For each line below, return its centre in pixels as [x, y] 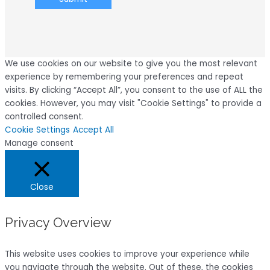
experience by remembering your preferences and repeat [124, 77]
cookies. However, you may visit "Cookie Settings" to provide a [133, 104]
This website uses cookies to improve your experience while [127, 254]
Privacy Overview [58, 223]
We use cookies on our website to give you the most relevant [131, 64]
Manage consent [39, 143]
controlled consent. [44, 117]
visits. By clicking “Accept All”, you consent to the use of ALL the [134, 90]
